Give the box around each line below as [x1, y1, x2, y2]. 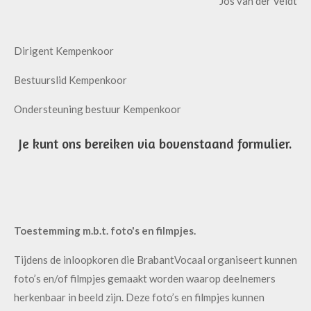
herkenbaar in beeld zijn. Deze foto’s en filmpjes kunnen [14, 290, 264, 303]
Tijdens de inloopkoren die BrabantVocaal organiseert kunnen [14, 253, 297, 266]
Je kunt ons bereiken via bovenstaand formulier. [19, 135, 292, 152]
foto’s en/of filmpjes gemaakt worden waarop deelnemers [14, 271, 276, 285]
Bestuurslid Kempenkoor [14, 74, 127, 87]
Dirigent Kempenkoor [14, 44, 114, 58]
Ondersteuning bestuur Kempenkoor [14, 103, 181, 116]
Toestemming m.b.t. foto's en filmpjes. [14, 224, 196, 237]
